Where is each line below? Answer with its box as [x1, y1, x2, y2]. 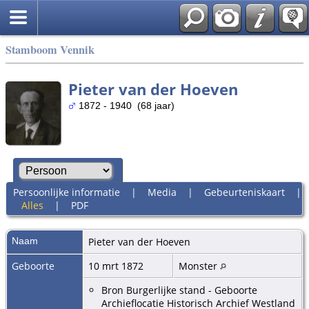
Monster [179, 259, 220, 272]
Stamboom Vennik [6, 41, 94, 58]
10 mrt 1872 [88, 259, 146, 272]
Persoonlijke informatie [12, 185, 120, 199]
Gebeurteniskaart [203, 185, 285, 199]
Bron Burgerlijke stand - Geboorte [101, 283, 257, 297]
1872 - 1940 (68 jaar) [76, 100, 175, 111]
